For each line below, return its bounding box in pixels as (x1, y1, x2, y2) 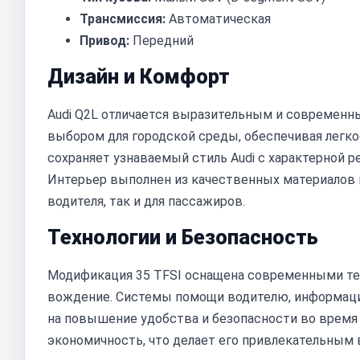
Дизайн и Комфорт (47, 65, 230, 88)
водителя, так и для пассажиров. (47, 194, 245, 209)
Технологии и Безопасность (47, 226, 318, 249)
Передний (129, 33, 194, 48)
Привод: (80, 33, 129, 48)
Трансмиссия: (80, 11, 166, 27)
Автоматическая (166, 11, 271, 27)
